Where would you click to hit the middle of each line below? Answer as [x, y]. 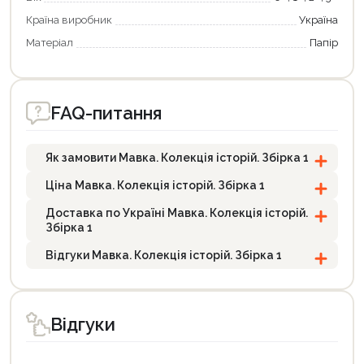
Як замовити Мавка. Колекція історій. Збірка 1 [177, 158]
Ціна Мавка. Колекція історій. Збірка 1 [155, 185]
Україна [318, 20]
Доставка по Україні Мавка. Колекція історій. [177, 213]
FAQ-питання [106, 113]
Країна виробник [69, 20]
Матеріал [50, 43]
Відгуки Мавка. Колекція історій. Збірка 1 [164, 255]
